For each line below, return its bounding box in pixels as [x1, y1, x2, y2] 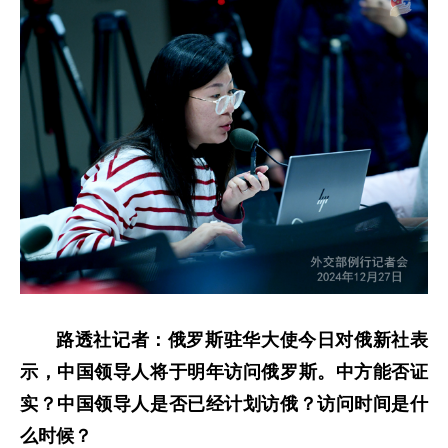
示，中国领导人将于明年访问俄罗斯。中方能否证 [20, 362, 428, 383]
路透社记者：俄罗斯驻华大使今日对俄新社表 [56, 330, 428, 351]
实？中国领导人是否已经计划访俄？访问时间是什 [20, 394, 428, 415]
